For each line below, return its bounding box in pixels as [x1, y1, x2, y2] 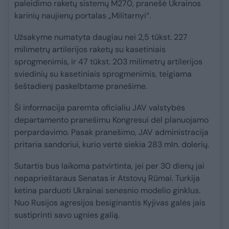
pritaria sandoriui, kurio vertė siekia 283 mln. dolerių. [14, 139, 209, 150]
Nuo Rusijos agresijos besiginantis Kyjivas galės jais [14, 197, 205, 209]
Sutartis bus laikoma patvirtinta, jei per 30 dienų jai [14, 161, 204, 172]
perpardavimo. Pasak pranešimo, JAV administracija [14, 127, 209, 138]
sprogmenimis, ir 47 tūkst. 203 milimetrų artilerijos [14, 56, 202, 67]
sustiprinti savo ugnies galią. [14, 210, 120, 221]
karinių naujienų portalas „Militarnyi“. [14, 10, 151, 21]
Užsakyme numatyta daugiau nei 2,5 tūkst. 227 [14, 32, 188, 43]
